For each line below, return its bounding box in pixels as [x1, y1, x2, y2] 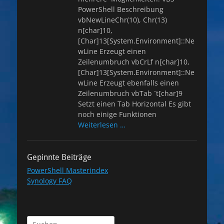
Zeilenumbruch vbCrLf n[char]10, [78, 57, 189, 66]
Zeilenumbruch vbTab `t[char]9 [78, 88, 182, 98]
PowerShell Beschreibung [78, 4, 163, 14]
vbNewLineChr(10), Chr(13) [78, 15, 167, 24]
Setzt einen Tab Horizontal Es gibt [78, 99, 191, 108]
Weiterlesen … [78, 120, 125, 129]
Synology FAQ [27, 176, 72, 185]
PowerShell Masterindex [27, 165, 108, 175]
